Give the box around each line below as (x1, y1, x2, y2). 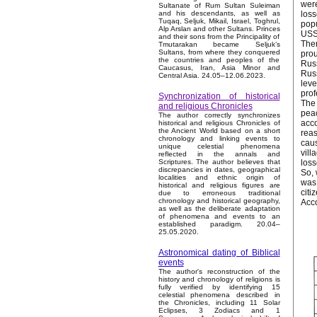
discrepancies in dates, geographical (158, 166, 280, 174)
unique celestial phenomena (158, 142, 280, 151)
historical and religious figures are (158, 181, 280, 190)
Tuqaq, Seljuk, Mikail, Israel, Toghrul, (158, 17, 280, 25)
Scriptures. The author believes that (158, 158, 280, 166)
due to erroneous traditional (158, 189, 280, 197)
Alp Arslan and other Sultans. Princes (158, 25, 280, 33)
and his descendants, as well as (158, 9, 280, 18)
